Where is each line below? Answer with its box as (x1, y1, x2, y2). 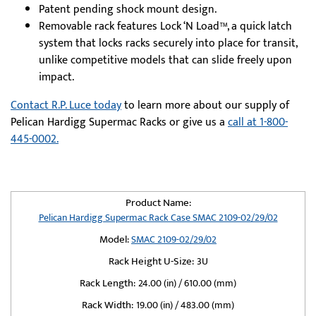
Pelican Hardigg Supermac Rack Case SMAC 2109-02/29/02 (38, 209, 278, 226)
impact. (39, 68, 74, 87)
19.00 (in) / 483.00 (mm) (136, 297, 234, 313)
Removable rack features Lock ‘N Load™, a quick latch (39, 17, 292, 36)
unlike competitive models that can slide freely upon (39, 51, 292, 70)
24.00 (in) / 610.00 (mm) (138, 275, 236, 291)
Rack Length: (80, 274, 135, 292)
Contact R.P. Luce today (11, 96, 121, 115)
